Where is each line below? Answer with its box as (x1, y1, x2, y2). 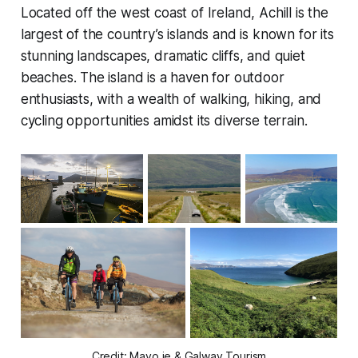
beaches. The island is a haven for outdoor (20, 69, 284, 86)
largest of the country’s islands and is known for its (20, 26, 334, 42)
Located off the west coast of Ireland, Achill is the (20, 4, 328, 21)
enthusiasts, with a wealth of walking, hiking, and (20, 90, 322, 107)
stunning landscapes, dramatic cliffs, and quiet (20, 47, 305, 64)
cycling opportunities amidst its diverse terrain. (20, 112, 308, 129)
